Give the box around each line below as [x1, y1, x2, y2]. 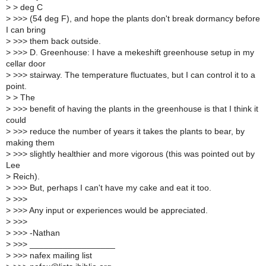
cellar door [6, 59, 46, 68]
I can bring [6, 25, 46, 34]
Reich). [11, 172, 40, 181]
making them [6, 138, 55, 147]
